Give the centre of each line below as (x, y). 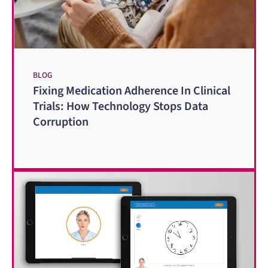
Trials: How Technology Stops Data (121, 106)
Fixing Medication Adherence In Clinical (132, 91)
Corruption (61, 122)
